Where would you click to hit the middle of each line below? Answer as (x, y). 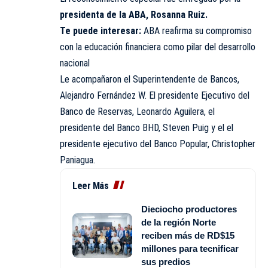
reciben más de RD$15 (188, 235)
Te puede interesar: (102, 31)
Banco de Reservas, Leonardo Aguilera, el (137, 111)
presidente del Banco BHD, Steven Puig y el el (147, 127)
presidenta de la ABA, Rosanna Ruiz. (134, 14)
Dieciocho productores (189, 209)
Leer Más (90, 185)
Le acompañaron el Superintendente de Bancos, (150, 79)
